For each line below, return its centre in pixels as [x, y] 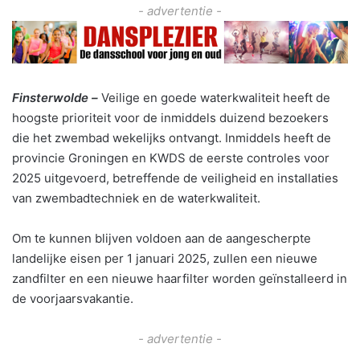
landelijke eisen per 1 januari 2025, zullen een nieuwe [165, 259]
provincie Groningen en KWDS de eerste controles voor [171, 158]
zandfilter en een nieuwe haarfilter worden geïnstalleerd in [180, 279]
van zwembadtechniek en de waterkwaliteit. [136, 198]
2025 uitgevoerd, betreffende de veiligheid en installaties [175, 178]
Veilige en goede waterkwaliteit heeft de [216, 98]
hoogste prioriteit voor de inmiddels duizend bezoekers [170, 118]
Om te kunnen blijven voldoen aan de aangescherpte [162, 239]
